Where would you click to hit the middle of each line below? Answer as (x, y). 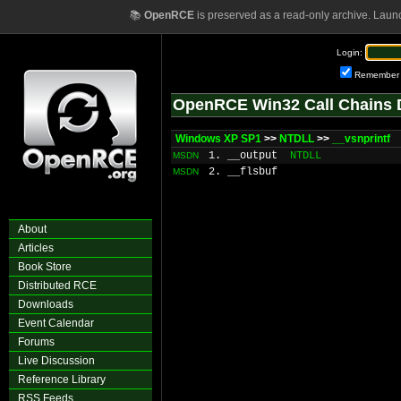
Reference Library (62, 380)
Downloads (46, 304)
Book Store (45, 267)
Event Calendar (56, 323)
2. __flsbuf (243, 172)
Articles (36, 248)
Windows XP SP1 (218, 139)
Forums (36, 342)
